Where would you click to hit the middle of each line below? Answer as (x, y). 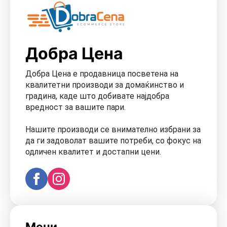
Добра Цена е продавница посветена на (102, 73)
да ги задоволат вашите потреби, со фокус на (113, 140)
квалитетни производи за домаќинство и (105, 85)
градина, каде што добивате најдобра (97, 96)
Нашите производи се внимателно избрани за (113, 129)
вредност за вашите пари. (75, 107)
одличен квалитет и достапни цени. (93, 152)
